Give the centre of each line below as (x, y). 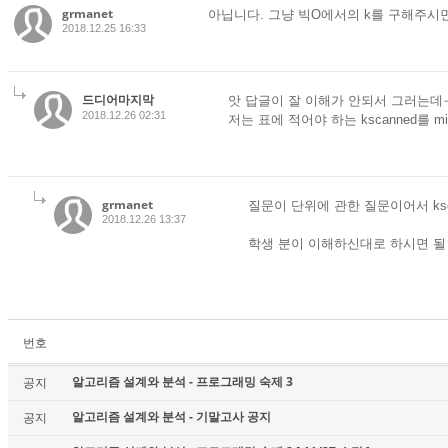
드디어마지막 (118, 99)
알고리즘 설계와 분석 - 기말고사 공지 (171, 416)
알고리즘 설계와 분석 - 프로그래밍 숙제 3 (182, 381)
